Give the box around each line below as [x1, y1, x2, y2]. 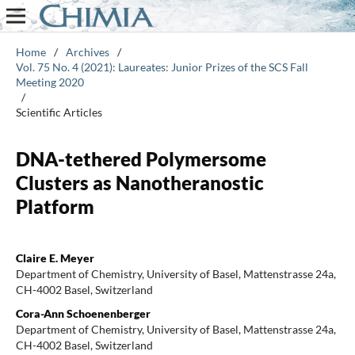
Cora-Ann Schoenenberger [15, 306, 151, 320]
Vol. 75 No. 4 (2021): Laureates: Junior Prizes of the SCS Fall [15, 59, 308, 74]
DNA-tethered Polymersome [15, 147, 266, 170]
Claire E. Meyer [15, 250, 94, 265]
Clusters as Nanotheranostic [15, 170, 264, 194]
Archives [65, 44, 109, 59]
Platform [15, 194, 94, 218]
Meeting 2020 [15, 74, 84, 89]
